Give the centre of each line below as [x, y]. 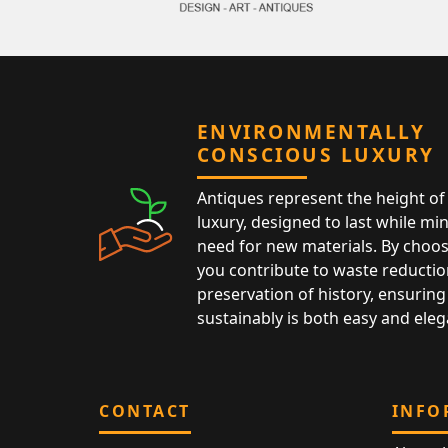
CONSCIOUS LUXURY [315, 154]
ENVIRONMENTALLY [311, 131]
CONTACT [145, 410]
